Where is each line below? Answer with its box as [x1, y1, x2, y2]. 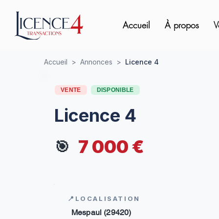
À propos [165, 19, 199, 31]
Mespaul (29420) [71, 208, 131, 217]
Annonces [80, 58, 112, 66]
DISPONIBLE [96, 87, 134, 93]
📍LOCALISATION [67, 195, 140, 202]
